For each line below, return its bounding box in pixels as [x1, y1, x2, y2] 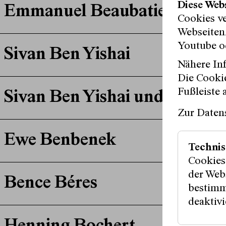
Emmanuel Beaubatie [4, 3, 166, 22]
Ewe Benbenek [4, 132, 116, 150]
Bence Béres [4, 175, 97, 193]
